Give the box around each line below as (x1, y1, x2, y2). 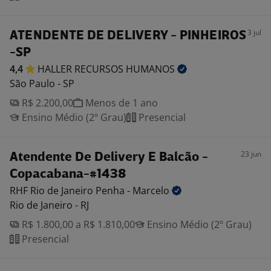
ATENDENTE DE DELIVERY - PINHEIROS (10, 30, 246, 42)
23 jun (241, 149, 261, 159)
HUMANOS (126, 62, 177, 76)
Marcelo (132, 184, 172, 197)
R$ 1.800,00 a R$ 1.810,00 (19, 218, 135, 231)
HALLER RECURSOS (38, 62, 126, 76)
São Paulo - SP (10, 77, 74, 90)
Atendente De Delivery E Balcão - (10, 151, 208, 164)
